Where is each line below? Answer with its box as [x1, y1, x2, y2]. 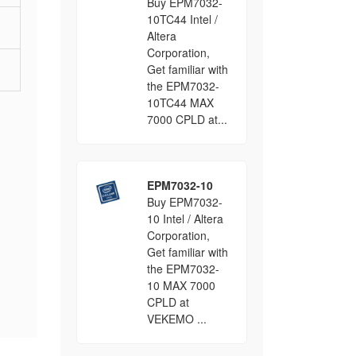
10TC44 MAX [146, 95, 214, 110]
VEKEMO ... [146, 311, 207, 327]
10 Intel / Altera [146, 211, 223, 226]
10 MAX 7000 [146, 277, 215, 293]
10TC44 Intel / [146, 11, 218, 27]
